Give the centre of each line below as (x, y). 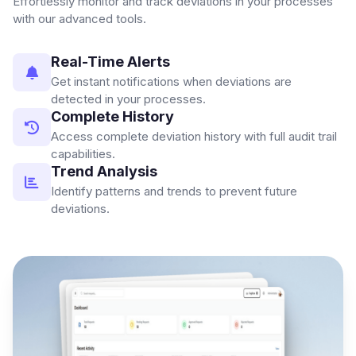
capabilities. (83, 154)
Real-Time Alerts (110, 62)
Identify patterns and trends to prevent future (174, 192)
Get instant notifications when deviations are (171, 82)
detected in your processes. (128, 99)
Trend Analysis (104, 172)
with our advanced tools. (79, 19)
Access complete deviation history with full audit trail (194, 137)
